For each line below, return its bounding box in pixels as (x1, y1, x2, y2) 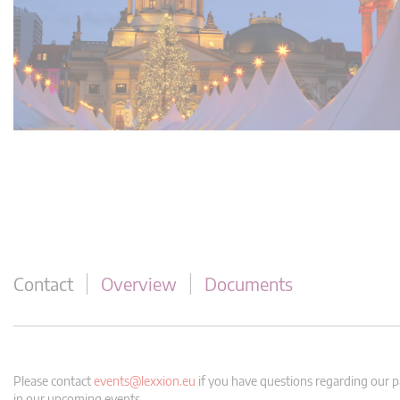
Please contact (13, 373, 94, 388)
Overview (101, 272, 177, 295)
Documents (204, 272, 293, 295)
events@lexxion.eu (94, 373, 196, 388)
